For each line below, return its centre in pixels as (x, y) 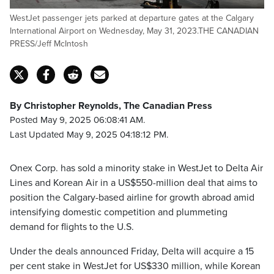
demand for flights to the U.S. (72, 227)
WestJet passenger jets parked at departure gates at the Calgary (132, 18)
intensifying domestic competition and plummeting (119, 212)
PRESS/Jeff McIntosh (49, 44)
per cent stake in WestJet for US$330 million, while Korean (135, 266)
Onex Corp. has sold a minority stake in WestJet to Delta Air (136, 168)
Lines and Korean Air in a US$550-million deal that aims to (134, 183)
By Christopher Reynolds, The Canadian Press (111, 106)
